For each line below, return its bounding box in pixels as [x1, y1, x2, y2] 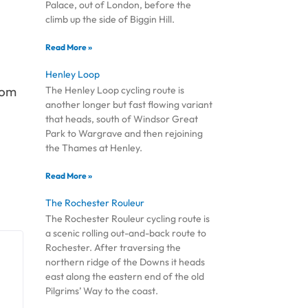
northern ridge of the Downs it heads [45, 256, 206, 269]
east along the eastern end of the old [45, 270, 205, 283]
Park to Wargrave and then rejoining [45, 127, 203, 140]
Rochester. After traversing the [45, 241, 181, 254]
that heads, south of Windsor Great [45, 113, 199, 126]
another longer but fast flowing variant [45, 98, 213, 111]
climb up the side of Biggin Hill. [45, 13, 175, 26]
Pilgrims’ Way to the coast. [45, 285, 159, 298]
